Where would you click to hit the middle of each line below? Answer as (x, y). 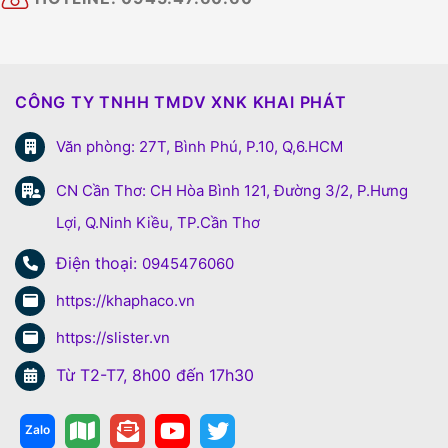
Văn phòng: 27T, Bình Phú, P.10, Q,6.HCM (199, 146)
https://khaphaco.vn (125, 300)
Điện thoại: (99, 262)
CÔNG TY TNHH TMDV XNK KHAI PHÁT (181, 101)
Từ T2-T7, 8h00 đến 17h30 (155, 374)
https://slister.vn (113, 337)
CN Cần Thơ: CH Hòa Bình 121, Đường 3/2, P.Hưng (232, 190)
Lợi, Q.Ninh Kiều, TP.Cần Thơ (158, 222)
